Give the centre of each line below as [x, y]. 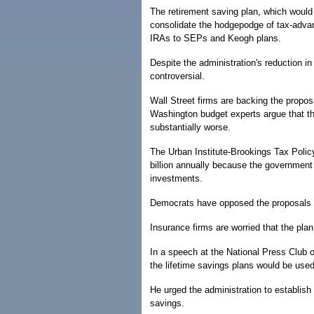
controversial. [177, 76]
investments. [176, 178]
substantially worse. [190, 127]
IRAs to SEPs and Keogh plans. [216, 38]
